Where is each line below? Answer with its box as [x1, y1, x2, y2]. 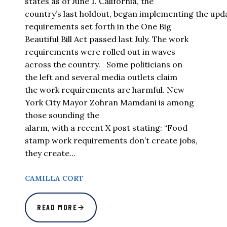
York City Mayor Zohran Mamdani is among [25, 97, 194, 108]
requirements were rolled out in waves [25, 47, 175, 57]
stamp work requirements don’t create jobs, [25, 135, 198, 146]
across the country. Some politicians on [25, 59, 182, 70]
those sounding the [25, 110, 99, 121]
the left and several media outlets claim [25, 72, 177, 83]
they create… [25, 148, 75, 159]
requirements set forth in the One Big [25, 21, 171, 32]
